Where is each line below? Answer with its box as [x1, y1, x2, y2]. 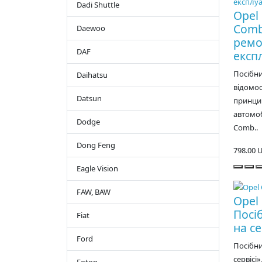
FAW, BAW [77, 187, 111, 198]
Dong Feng [77, 140, 115, 151]
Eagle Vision [77, 163, 118, 174]
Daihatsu [77, 70, 108, 81]
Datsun [77, 93, 102, 104]
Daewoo [77, 23, 105, 34]
